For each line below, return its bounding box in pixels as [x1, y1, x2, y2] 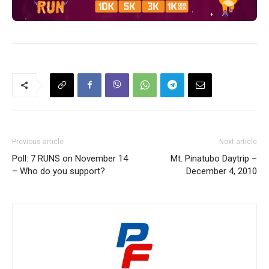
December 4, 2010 [186, 165, 257, 177]
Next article [219, 137, 257, 146]
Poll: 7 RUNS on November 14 [12, 153, 128, 164]
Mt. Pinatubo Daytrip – [171, 153, 257, 164]
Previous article [12, 137, 64, 146]
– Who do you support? [12, 165, 105, 177]
